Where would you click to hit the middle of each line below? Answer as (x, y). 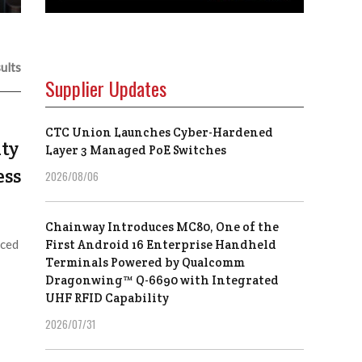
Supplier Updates (106, 88)
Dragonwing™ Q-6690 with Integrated (162, 280)
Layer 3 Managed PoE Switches (136, 150)
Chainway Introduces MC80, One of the (162, 227)
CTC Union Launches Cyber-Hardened (159, 133)
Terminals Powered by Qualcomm (145, 263)
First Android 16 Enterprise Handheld (161, 245)
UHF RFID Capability (107, 298)
